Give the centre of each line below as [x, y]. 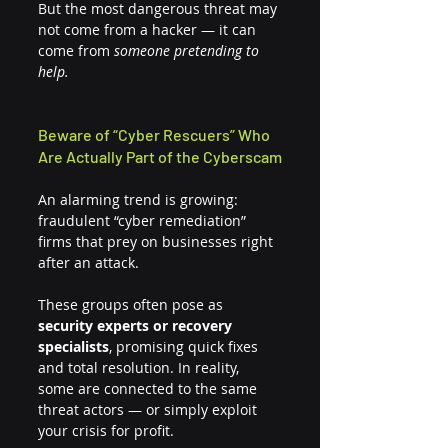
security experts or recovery [137, 325]
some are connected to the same [149, 388]
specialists [73, 346]
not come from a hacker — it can [149, 29]
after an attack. [88, 262]
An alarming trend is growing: [140, 199]
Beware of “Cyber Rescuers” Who [155, 134]
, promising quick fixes [185, 346]
